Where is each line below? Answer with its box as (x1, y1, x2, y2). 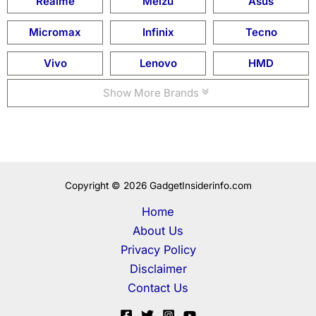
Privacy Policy (120, 243, 196, 257)
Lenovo (139, 56, 177, 71)
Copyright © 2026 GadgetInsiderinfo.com (64, 180, 252, 191)
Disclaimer (129, 262, 187, 276)
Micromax (29, 25, 81, 39)
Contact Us (128, 281, 188, 295)
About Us (133, 224, 183, 238)
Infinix (142, 25, 174, 39)
